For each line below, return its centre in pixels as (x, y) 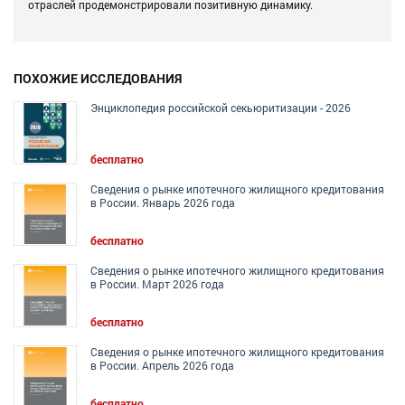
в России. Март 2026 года (157, 284)
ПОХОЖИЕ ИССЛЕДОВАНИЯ (98, 79)
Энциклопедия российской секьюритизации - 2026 (221, 108)
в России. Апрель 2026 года (162, 366)
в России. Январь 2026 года (163, 203)
